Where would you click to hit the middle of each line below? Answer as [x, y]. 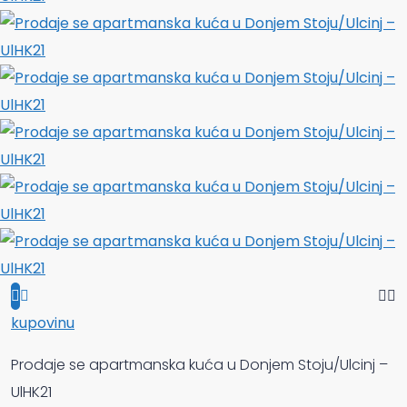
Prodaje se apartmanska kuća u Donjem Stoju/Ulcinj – [199, 364]
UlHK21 [31, 392]
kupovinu [43, 323]
